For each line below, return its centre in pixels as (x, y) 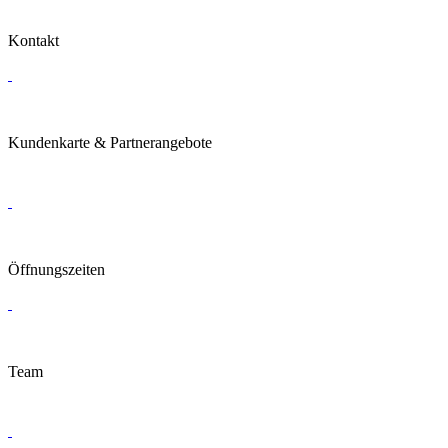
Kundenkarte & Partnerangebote (110, 142)
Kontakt (33, 40)
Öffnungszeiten (56, 269)
